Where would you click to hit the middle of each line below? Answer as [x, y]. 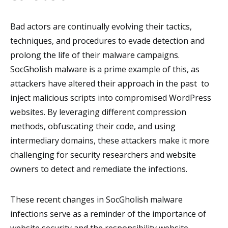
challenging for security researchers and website [103, 155]
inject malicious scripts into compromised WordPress [111, 98]
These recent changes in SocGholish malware [96, 200]
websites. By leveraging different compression [98, 112]
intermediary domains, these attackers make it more [110, 141]
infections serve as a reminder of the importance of [108, 214]
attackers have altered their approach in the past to [110, 84]
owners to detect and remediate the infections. [99, 169]
